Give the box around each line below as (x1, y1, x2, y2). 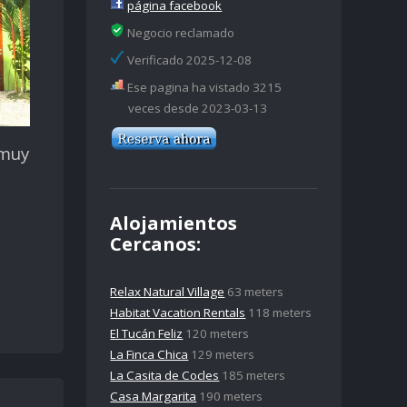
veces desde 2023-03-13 (128, 99, 268, 116)
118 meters (245, 304, 313, 322)
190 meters (196, 388, 263, 405)
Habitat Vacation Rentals (110, 304, 246, 322)
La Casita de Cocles (110, 367, 220, 384)
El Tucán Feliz (110, 325, 184, 342)
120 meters (183, 325, 250, 342)
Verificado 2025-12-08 (124, 51, 253, 68)
